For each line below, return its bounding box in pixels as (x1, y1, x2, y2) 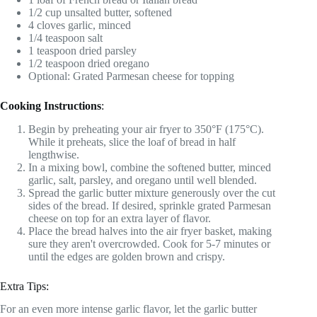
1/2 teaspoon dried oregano (28, 57, 149, 69)
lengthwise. (28, 148, 79, 161)
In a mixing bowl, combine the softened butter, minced (28, 161, 271, 173)
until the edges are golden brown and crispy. (28, 250, 225, 263)
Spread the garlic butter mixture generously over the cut (28, 186, 275, 199)
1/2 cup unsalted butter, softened (28, 6, 172, 18)
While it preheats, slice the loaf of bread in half (28, 135, 236, 148)
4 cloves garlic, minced (28, 18, 131, 31)
